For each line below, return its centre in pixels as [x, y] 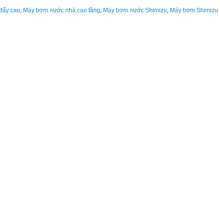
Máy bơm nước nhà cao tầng [62, 11]
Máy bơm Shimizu [194, 11]
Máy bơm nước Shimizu [135, 11]
